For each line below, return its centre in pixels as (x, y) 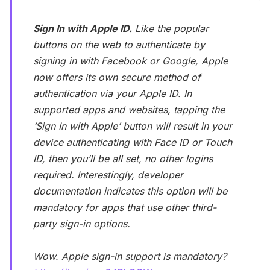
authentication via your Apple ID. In (113, 93)
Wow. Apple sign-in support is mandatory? (130, 256)
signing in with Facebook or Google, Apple (131, 61)
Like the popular (171, 28)
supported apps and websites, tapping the (129, 109)
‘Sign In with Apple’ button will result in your (133, 126)
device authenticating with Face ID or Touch (133, 142)
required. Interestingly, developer (108, 174)
